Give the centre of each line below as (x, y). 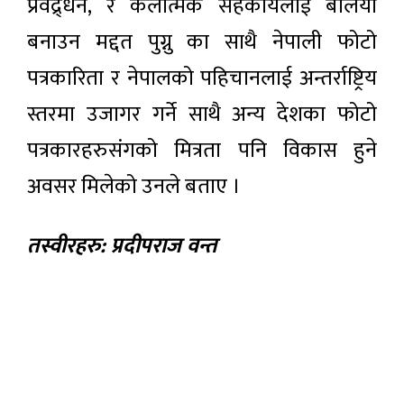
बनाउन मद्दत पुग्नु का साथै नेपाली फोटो (202, 42)
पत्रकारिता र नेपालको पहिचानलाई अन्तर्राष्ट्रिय (202, 78)
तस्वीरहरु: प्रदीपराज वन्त (122, 246)
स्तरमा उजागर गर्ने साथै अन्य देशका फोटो (202, 114)
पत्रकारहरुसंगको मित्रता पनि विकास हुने (202, 150)
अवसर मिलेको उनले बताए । (134, 186)
